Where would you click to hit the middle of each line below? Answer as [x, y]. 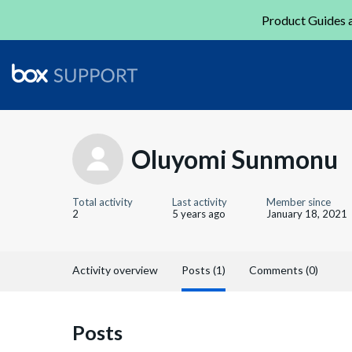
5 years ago [199, 214]
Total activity [103, 202]
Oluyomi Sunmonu [235, 159]
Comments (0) [284, 270]
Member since [299, 202]
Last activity [200, 202]
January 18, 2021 [307, 214]
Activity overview [115, 270]
